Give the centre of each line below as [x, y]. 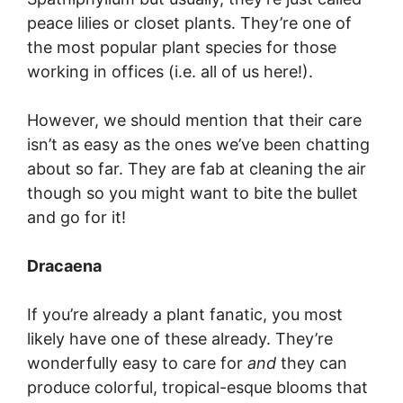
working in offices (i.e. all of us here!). [170, 72]
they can [312, 363]
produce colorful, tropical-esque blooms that [197, 387]
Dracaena [64, 266]
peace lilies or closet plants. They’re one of [189, 23]
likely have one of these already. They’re [180, 339]
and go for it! [76, 217]
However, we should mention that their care [194, 120]
